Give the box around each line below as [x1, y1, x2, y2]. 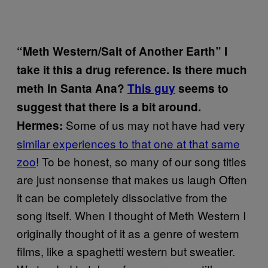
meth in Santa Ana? [17, 80, 127, 96]
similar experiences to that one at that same [17, 135, 240, 151]
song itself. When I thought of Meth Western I [17, 206, 246, 223]
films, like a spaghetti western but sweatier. [17, 242, 235, 259]
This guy [127, 80, 175, 96]
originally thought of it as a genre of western [17, 224, 239, 241]
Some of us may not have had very [63, 116, 245, 133]
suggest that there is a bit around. [17, 98, 201, 115]
